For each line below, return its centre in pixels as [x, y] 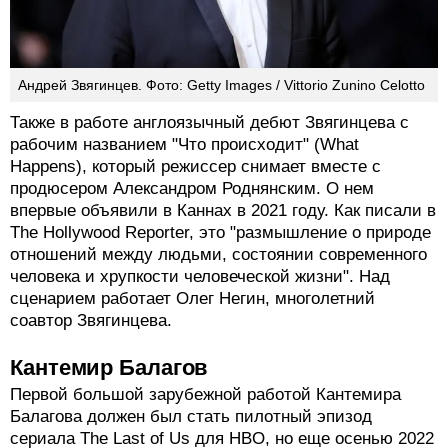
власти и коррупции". [94, 18]
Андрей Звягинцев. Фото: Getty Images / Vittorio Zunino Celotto [221, 343]
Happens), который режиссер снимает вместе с [195, 425]
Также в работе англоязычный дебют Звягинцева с [209, 381]
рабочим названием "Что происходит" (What [184, 403]
